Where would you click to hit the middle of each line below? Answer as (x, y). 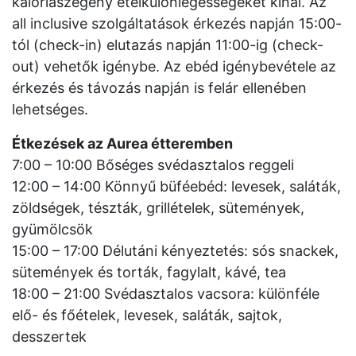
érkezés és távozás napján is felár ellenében (159, 88)
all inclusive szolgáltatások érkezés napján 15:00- (177, 23)
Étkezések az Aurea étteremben (122, 143)
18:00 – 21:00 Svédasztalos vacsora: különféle (166, 294)
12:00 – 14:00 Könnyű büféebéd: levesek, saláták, (176, 186)
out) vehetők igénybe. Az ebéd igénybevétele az (174, 66)
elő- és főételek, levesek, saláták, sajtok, (147, 315)
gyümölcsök (52, 229)
